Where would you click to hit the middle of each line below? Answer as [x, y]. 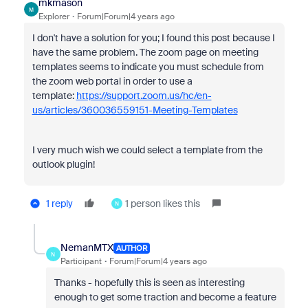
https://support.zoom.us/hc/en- [144, 96]
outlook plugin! [64, 164]
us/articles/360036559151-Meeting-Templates [135, 110]
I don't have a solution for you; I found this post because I [153, 38]
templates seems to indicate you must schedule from [148, 67]
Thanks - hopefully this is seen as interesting [149, 283]
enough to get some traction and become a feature [165, 297]
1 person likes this [162, 203]
